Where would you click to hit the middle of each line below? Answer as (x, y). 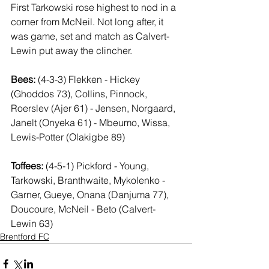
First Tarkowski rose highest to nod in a (96, 7)
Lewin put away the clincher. (71, 50)
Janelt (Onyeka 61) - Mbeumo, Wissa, (92, 122)
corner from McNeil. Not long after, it (88, 22)
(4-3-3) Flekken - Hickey (89, 79)
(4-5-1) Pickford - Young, (97, 166)
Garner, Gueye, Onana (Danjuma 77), (91, 195)
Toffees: (27, 166)
